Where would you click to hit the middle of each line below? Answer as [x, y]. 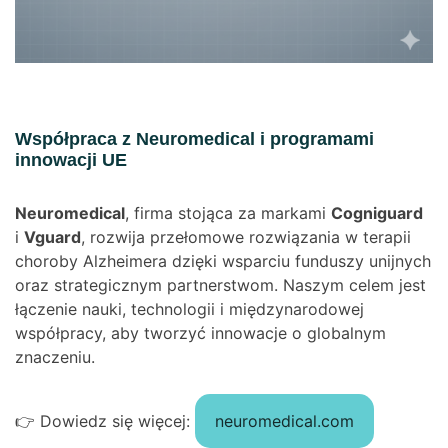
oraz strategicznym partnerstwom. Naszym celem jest [220, 284]
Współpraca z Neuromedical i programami [194, 138]
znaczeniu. [55, 356]
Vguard [52, 236]
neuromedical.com [284, 420]
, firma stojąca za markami [228, 212]
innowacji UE [71, 159]
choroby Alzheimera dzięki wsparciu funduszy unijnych [223, 260]
